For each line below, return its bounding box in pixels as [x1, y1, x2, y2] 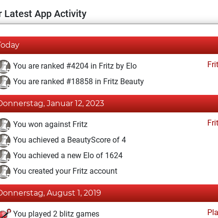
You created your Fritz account [11, 166, 117, 176]
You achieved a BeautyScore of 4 [11, 135, 126, 145]
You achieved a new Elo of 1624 [11, 151, 123, 161]
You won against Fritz [11, 120, 88, 129]
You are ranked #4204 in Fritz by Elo [11, 61, 137, 71]
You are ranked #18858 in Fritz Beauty [11, 77, 144, 87]
